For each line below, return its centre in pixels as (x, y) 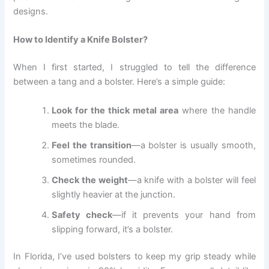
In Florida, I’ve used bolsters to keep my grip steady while (134, 257)
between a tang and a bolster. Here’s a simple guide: (119, 82)
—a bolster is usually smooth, (193, 145)
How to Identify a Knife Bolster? (81, 40)
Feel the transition (92, 145)
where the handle (217, 110)
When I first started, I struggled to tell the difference (134, 68)
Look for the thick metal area (115, 110)
